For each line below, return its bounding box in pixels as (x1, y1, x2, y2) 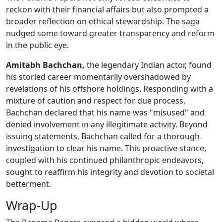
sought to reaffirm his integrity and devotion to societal (6, 166, 214, 178)
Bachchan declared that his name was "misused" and (6, 107, 205, 118)
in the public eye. (6, 40, 69, 51)
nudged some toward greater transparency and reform (6, 28, 215, 39)
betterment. (6, 178, 51, 190)
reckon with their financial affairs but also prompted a (6, 4, 209, 15)
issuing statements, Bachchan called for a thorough (6, 131, 200, 142)
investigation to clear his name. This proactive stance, (6, 143, 206, 154)
